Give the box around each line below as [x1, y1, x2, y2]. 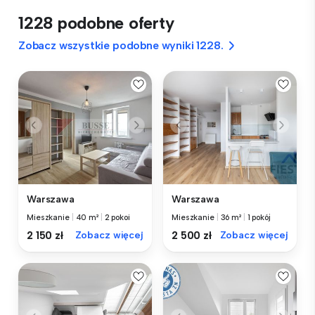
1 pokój [247, 213, 271, 223]
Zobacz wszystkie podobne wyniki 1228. [18, 39, 224, 52]
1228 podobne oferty [18, 13, 174, 33]
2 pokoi [104, 213, 130, 223]
